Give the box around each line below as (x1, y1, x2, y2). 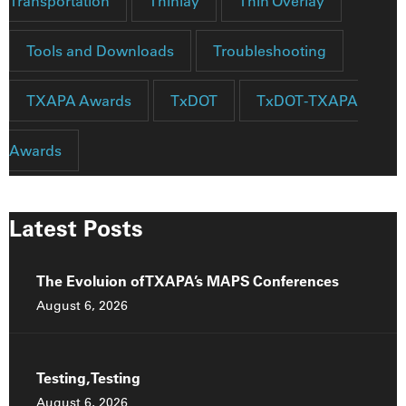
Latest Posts (9, 214, 143, 243)
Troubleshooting (213, 42, 326, 61)
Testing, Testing (36, 369, 140, 388)
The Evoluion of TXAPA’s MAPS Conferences (36, 272, 339, 291)
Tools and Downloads (26, 42, 174, 61)
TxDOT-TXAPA (256, 92, 358, 111)
